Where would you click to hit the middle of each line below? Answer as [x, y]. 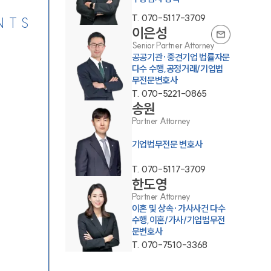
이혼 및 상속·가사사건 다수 [178, 208]
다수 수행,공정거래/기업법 [178, 68]
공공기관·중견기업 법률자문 [181, 57]
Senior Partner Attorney [173, 45]
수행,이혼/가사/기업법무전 [178, 220]
